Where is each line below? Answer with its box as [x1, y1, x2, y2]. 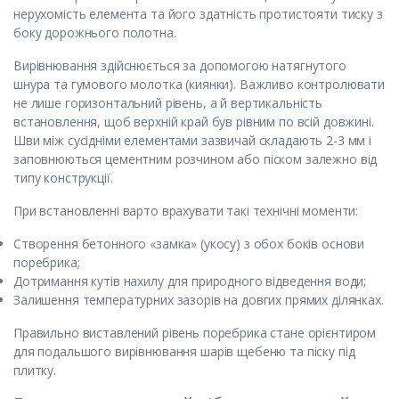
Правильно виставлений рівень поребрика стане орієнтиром [13, 323, 377, 341]
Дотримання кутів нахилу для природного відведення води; [13, 272, 367, 289]
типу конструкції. [13, 168, 113, 186]
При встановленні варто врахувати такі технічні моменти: [13, 201, 359, 219]
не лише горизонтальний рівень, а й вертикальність [13, 94, 322, 111]
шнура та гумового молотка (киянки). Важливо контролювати [13, 75, 385, 93]
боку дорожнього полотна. [13, 23, 176, 41]
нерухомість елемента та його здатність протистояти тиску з [13, 4, 383, 22]
